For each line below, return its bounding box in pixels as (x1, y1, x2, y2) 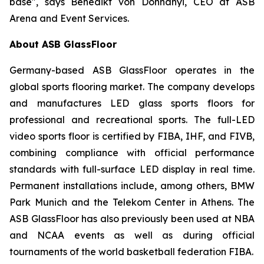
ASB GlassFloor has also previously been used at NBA (9, 213, 255, 225)
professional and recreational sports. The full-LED (9, 114, 255, 126)
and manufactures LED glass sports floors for (9, 97, 255, 109)
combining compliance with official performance (9, 147, 255, 159)
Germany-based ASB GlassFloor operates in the (9, 64, 255, 76)
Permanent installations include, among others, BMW (9, 180, 255, 192)
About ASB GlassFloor (9, 38, 117, 50)
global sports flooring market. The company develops (9, 81, 255, 93)
